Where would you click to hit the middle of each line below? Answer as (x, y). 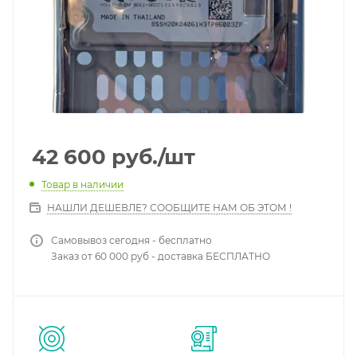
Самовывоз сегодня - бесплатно (131, 240)
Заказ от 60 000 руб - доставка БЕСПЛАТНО (161, 256)
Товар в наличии (82, 184)
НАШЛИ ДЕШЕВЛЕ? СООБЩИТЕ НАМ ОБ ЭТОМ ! (169, 207)
